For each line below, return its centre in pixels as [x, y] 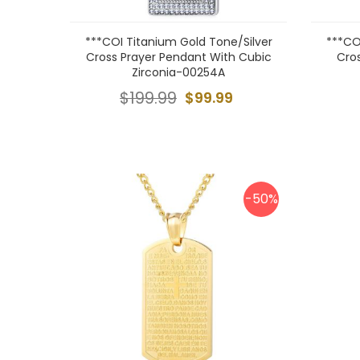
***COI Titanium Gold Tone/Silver [178, 42]
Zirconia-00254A [178, 72]
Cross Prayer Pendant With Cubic [178, 57]
